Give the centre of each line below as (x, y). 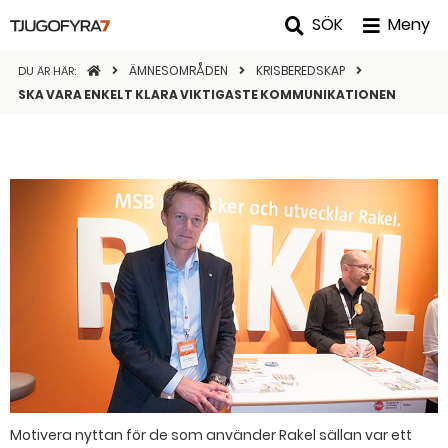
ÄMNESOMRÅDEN (180, 70)
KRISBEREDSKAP (302, 70)
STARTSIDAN (123, 70)
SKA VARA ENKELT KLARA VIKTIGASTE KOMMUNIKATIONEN (207, 94)
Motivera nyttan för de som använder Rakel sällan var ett (211, 435)
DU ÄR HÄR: (48, 71)
